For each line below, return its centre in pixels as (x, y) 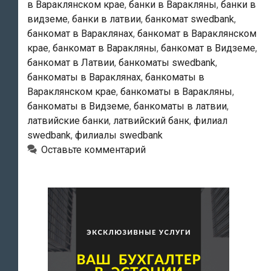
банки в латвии (106, 19)
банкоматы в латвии (180, 106)
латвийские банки (68, 120)
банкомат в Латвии (71, 62)
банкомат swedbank (190, 19)
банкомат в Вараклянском (197, 33)
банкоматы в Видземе (78, 106)
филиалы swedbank (119, 135)
